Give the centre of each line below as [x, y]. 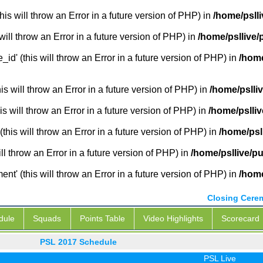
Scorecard [241, 218]
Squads [47, 218]
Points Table [102, 218]
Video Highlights [173, 218]
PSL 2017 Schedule [79, 242]
